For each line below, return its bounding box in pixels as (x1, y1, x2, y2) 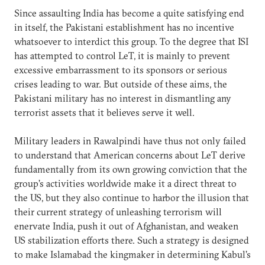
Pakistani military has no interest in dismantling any (14, 92, 231, 104)
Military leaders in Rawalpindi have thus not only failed (14, 134, 246, 147)
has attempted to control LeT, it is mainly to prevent (14, 49, 230, 62)
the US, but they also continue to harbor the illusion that (14, 191, 249, 203)
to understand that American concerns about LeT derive (14, 148, 245, 161)
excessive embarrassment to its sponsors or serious (14, 63, 227, 76)
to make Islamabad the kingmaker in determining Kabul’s (14, 248, 251, 260)
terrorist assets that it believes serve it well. (14, 106, 195, 118)
